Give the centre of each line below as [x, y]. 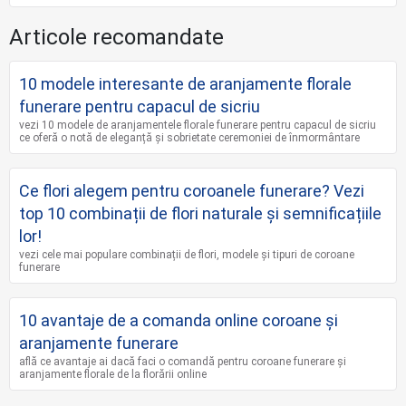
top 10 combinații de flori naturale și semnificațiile [200, 213]
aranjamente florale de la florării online [113, 374]
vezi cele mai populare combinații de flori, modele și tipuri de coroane [187, 254]
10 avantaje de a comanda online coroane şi [179, 320]
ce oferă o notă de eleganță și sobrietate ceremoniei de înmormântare [189, 137]
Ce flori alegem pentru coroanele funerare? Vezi [192, 190]
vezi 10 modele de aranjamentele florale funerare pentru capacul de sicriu [198, 125]
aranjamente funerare [99, 343]
